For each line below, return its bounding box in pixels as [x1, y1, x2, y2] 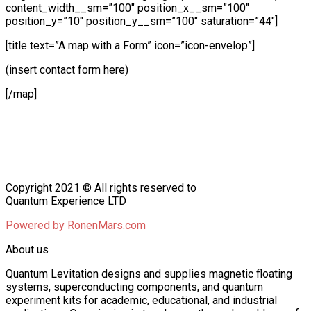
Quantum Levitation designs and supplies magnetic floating [6, 267, 292, 280]
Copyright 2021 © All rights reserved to [6, 180, 196, 194]
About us [6, 242, 49, 256]
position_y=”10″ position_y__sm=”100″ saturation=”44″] [6, 14, 278, 28]
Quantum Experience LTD [6, 194, 126, 208]
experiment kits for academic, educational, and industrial [6, 293, 277, 307]
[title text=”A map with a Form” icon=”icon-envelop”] [6, 38, 255, 52]
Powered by [6, 218, 67, 232]
